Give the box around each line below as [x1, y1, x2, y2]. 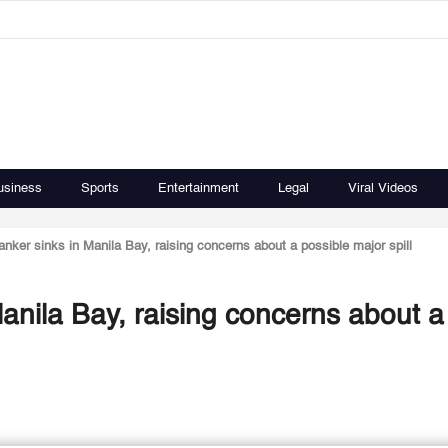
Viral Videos [348, 182, 418, 195]
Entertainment [158, 182, 239, 195]
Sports [81, 182, 119, 195]
